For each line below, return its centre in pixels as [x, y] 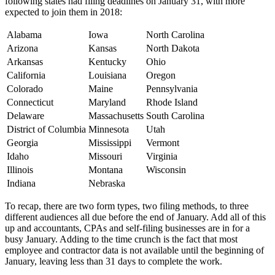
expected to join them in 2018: [64, 12]
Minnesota [109, 130]
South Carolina [175, 116]
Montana [106, 170]
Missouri [105, 157]
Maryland [107, 103]
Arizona [22, 48]
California [26, 76]
